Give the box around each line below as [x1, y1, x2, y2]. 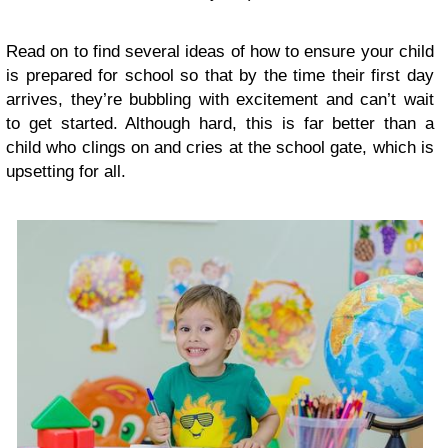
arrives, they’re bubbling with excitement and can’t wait [6, 90, 434, 109]
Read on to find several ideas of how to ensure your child [6, 42, 434, 61]
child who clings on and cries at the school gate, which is [6, 138, 434, 157]
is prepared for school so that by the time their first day [6, 66, 434, 85]
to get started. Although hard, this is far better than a [6, 114, 434, 133]
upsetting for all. [6, 162, 126, 181]
